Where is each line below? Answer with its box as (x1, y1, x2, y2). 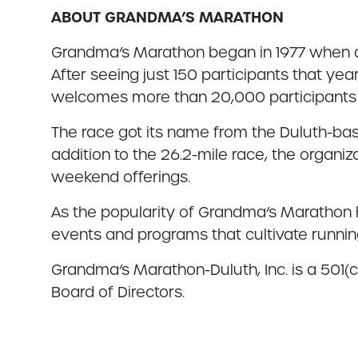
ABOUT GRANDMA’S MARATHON (51, 7, 284, 28)
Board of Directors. (51, 283, 185, 302)
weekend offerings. (51, 168, 190, 187)
